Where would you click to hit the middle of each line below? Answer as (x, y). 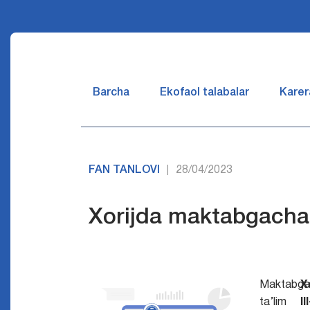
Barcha (111, 93)
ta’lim (273, 302)
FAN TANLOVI (125, 170)
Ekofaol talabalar (204, 93)
